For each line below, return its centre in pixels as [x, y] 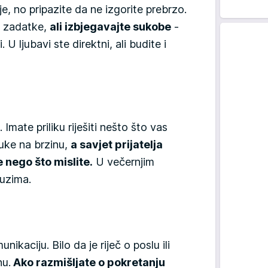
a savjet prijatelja [117, 144]
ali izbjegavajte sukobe [110, 26]
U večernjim [124, 162]
